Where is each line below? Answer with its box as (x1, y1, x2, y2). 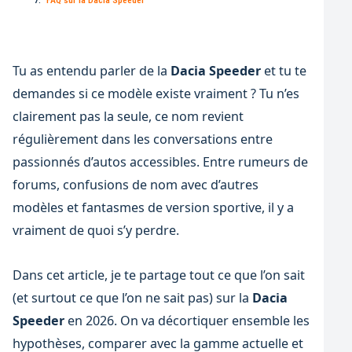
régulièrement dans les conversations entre (12, 130, 273, 148)
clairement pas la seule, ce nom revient (12, 107, 244, 125)
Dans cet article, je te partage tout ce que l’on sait (12, 266, 305, 284)
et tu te (260, 61, 306, 79)
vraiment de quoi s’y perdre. (12, 221, 179, 239)
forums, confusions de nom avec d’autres (12, 175, 258, 193)
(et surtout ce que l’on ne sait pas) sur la (12, 289, 252, 307)
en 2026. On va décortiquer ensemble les (64, 312, 310, 330)
